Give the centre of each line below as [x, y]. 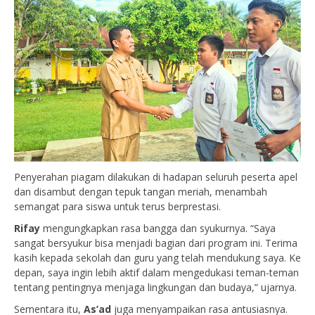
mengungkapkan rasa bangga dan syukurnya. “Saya [158, 228]
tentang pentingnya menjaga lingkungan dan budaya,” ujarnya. [155, 287]
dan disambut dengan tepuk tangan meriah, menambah [141, 191]
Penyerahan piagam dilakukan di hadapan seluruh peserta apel [156, 176]
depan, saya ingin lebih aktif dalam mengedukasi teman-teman [156, 272]
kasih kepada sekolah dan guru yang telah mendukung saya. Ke [157, 257]
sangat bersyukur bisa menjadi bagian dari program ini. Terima [156, 243]
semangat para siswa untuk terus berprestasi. [117, 206]
